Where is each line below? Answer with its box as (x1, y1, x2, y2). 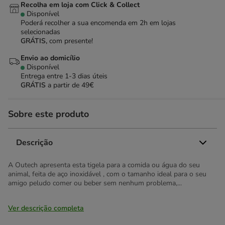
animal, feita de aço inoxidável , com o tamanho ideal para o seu (8, 169, 206, 179)
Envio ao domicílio (21, 53, 80, 63)
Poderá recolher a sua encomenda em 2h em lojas (21, 18, 176, 28)
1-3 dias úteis (65, 71, 107, 81)
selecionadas (21, 27, 60, 37)
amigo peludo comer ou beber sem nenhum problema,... (8, 178, 182, 188)
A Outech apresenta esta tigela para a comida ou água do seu (8, 160, 200, 170)
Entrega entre (21, 71, 65, 81)
